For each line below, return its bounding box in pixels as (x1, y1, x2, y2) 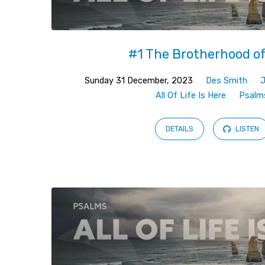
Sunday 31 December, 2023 (85, 75, 193, 86)
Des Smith (206, 75, 248, 86)
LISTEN (233, 125, 259, 134)
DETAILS (166, 125, 194, 134)
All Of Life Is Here (156, 90, 227, 101)
